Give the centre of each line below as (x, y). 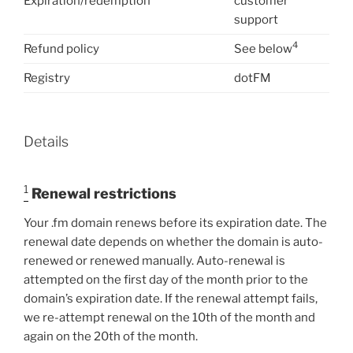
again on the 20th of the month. (111, 337)
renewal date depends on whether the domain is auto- (173, 242)
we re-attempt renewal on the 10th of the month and (169, 318)
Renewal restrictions (104, 193)
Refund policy (61, 48)
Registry (47, 78)
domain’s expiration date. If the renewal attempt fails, (171, 299)
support (256, 19)
